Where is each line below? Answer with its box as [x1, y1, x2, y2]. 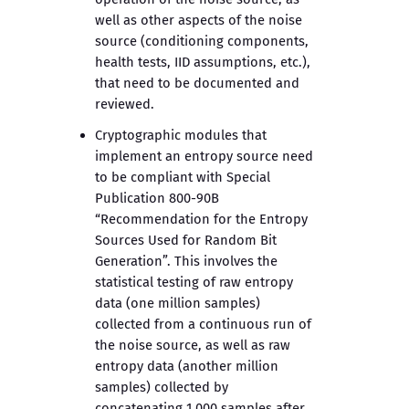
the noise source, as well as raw [95, 337, 290, 354]
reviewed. [95, 96, 154, 113]
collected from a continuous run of [95, 316, 311, 333]
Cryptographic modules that [95, 127, 267, 144]
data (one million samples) [95, 295, 260, 312]
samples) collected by [95, 379, 228, 396]
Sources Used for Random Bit [95, 232, 277, 249]
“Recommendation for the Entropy [95, 211, 308, 228]
